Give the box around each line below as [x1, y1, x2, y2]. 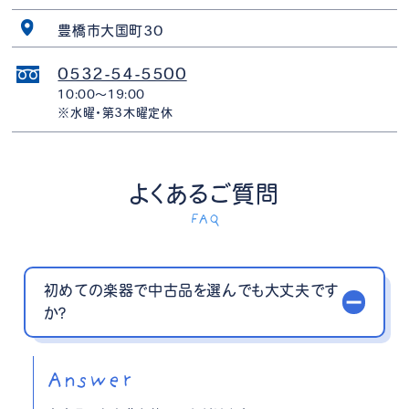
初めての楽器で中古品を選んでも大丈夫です [43, 283, 339, 299]
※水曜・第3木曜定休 [58, 106, 173, 119]
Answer [47, 369, 133, 393]
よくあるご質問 [130, 183, 279, 206]
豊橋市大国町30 [58, 23, 163, 37]
